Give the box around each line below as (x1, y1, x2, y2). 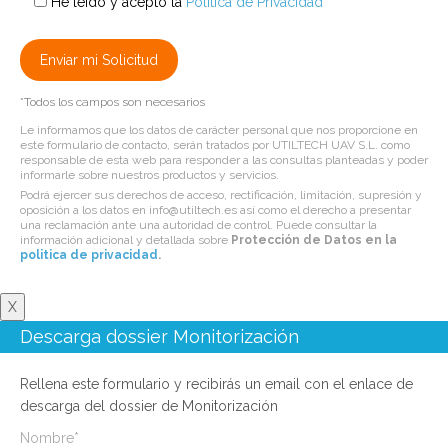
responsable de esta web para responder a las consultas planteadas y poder (20, 153, 428, 168)
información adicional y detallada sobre (20, 233, 231, 248)
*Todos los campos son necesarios (20, 95, 205, 110)
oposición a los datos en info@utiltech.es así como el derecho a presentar (20, 203, 411, 218)
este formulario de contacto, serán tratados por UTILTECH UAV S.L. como (20, 138, 410, 153)
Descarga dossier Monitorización (20, 326, 299, 348)
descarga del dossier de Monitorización (20, 398, 278, 415)
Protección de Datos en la (231, 233, 397, 248)
